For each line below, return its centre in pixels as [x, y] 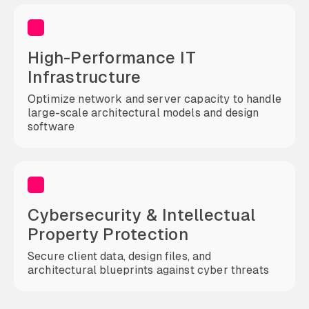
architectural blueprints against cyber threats [148, 270]
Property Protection [108, 234]
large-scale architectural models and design [143, 113]
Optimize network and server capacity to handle [154, 99]
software [51, 127]
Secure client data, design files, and [120, 256]
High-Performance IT [112, 58]
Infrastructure [84, 77]
